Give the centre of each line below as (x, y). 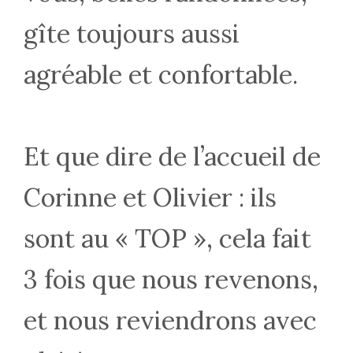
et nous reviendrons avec (170, 320)
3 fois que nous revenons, (171, 279)
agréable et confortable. (161, 74)
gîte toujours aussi (132, 33)
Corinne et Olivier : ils (150, 197)
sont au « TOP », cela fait (167, 238)
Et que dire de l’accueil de (172, 156)
